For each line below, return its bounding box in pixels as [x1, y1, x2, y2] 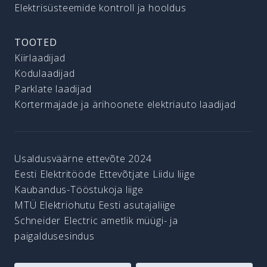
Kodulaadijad [14, 67, 75, 80]
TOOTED [14, 36, 57, 49]
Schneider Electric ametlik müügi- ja [14, 214, 178, 227]
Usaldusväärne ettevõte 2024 [14, 152, 152, 165]
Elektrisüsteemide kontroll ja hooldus [14, 1, 187, 14]
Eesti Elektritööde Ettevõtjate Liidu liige [14, 167, 195, 181]
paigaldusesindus [14, 229, 95, 243]
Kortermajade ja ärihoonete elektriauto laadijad [14, 98, 236, 111]
